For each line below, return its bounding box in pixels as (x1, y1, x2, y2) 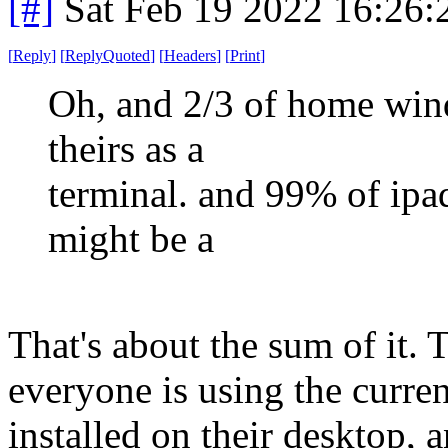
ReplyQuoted (65, 46, 150, 64)
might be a (48, 216, 214, 260)
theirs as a (48, 126, 204, 170)
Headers (164, 46, 216, 64)
